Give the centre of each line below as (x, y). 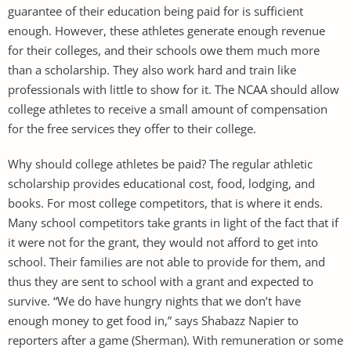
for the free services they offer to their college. (132, 128)
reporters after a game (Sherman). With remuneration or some (175, 340)
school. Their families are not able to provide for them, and (166, 261)
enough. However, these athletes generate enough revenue (166, 30)
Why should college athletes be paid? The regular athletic (160, 163)
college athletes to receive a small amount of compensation (168, 109)
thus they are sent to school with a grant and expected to (161, 281)
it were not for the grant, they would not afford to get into (163, 242)
